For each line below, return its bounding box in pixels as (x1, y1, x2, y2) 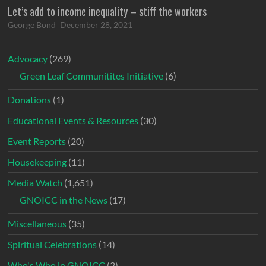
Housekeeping (8, 156, 67, 168)
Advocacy (8, 53, 48, 65)
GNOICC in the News (20, 194, 108, 206)
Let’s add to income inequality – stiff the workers (8, 4, 207, 20)
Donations (8, 94, 52, 106)
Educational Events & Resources (8, 115, 139, 126)
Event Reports (8, 135, 66, 147)
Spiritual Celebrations (8, 239, 97, 251)
